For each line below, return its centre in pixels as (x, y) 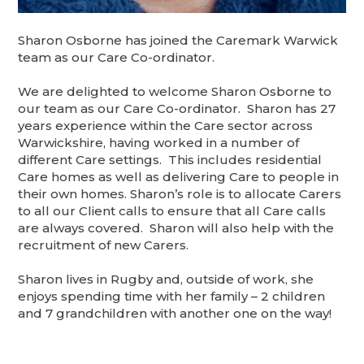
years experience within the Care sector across (166, 125)
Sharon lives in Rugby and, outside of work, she (166, 279)
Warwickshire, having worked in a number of (159, 142)
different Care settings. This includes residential (170, 159)
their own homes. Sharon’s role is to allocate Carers (180, 193)
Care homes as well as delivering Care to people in (179, 176)
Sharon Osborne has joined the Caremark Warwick (178, 40)
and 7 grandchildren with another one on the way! (175, 313)
